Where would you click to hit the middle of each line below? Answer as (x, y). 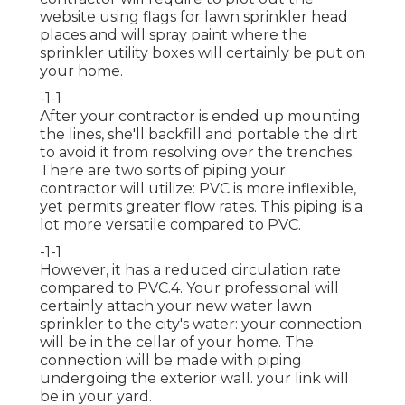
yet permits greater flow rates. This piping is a (201, 206)
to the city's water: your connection (233, 324)
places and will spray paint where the (174, 34)
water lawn (271, 306)
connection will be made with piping (171, 360)
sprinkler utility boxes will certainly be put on (202, 52)
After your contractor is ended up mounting (200, 116)
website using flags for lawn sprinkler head (194, 16)
